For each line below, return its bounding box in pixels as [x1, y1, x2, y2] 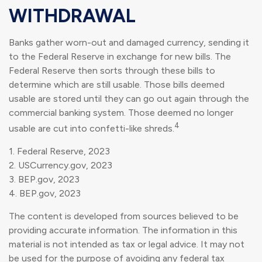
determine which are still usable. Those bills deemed [9, 78, 225, 90]
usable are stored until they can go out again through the [9, 92, 249, 104]
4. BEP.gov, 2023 [9, 188, 81, 199]
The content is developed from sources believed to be [9, 211, 239, 222]
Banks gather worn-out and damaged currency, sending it [9, 36, 249, 48]
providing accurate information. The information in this [9, 225, 237, 236]
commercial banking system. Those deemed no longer [9, 106, 233, 118]
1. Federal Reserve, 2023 [9, 146, 110, 157]
